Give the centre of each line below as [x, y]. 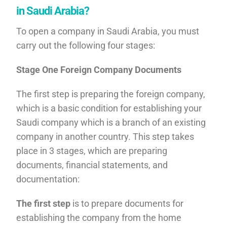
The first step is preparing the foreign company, [111, 94]
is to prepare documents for [127, 203]
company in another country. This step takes [105, 136]
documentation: [48, 179]
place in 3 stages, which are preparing [92, 150]
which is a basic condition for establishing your [109, 108]
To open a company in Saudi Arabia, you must [108, 31]
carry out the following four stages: [86, 45]
